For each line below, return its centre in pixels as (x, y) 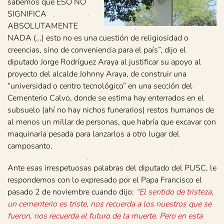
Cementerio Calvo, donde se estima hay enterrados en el (106, 98)
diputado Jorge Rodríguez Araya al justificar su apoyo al (104, 62)
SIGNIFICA (27, 14)
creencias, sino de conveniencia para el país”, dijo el (97, 50)
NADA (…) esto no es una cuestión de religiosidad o (98, 38)
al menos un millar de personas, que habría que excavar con (112, 122)
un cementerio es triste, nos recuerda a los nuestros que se (109, 204)
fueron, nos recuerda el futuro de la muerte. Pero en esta (105, 216)
